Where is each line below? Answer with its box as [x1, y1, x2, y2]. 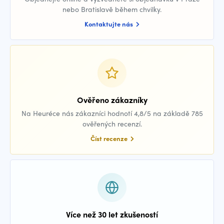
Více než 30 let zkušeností [66, 208, 158, 220]
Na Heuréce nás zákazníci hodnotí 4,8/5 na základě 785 [21, 108, 203, 118]
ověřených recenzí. [82, 118, 142, 128]
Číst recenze [90, 133, 129, 143]
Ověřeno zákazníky [76, 94, 147, 105]
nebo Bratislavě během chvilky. [62, 4, 161, 14]
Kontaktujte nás [84, 19, 134, 28]
